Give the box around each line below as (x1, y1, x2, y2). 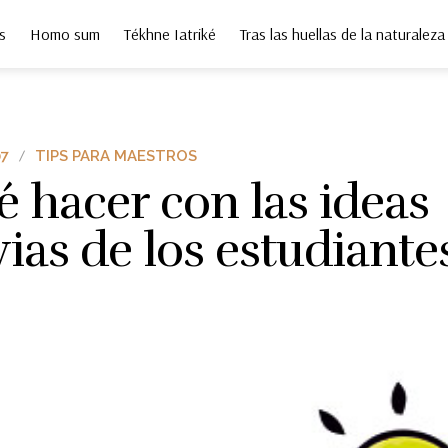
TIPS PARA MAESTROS (35, 146, 197, 165)
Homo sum (30, 24, 100, 44)
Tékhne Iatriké (124, 24, 216, 44)
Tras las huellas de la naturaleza (240, 24, 445, 44)
